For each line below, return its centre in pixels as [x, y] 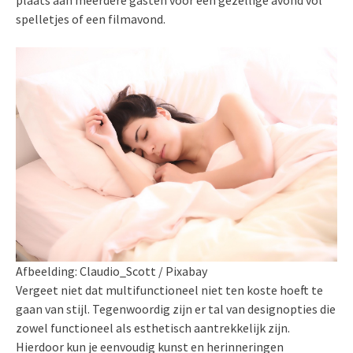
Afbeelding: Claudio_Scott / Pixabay [111, 271]
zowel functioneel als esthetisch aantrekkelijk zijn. [153, 327]
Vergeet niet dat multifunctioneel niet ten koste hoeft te [169, 290]
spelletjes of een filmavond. [91, 19]
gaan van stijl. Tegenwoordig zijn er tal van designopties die [176, 308]
